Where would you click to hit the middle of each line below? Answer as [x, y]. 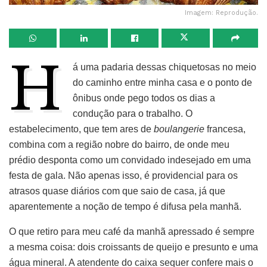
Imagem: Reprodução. [221, 13]
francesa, [225, 129]
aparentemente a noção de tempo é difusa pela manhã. [125, 206]
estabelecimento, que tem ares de [81, 129]
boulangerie [179, 129]
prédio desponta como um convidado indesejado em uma [130, 160]
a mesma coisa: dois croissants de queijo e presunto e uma [133, 247]
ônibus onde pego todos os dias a [144, 98]
